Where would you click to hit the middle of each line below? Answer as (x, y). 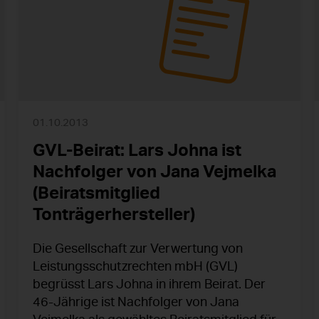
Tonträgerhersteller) (114, 214)
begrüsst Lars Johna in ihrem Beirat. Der (149, 284)
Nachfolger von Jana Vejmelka (155, 171)
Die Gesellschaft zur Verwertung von (138, 248)
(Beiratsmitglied (96, 193)
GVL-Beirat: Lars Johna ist (137, 150)
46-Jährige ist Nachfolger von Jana (136, 302)
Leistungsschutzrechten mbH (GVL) (135, 266)
